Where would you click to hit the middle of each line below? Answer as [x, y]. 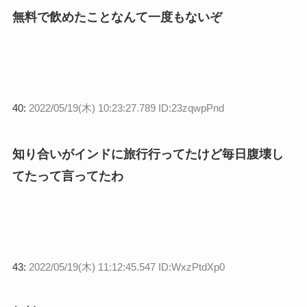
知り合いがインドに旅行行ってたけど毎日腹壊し [148, 154]
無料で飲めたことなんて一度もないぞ [117, 17]
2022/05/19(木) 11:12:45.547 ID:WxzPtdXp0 [126, 267]
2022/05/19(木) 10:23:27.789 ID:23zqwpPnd [126, 108]
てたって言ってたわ [67, 176]
